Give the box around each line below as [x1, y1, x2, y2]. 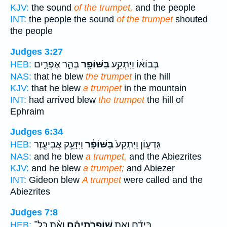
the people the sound [26, 14, 117, 25]
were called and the [121, 175, 203, 185]
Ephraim [10, 106, 44, 117]
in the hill [132, 71, 170, 82]
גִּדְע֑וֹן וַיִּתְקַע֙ [113, 139, 161, 150]
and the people [133, 3, 196, 13]
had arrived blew [26, 94, 98, 105]
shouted [173, 14, 208, 25]
